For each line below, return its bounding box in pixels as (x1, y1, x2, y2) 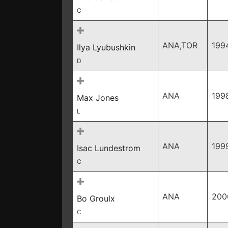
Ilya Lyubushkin (77, 42, 135, 52)
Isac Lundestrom (77, 143, 140, 153)
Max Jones (77, 93, 119, 103)
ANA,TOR (162, 40, 197, 50)
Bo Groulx (77, 193, 115, 204)
